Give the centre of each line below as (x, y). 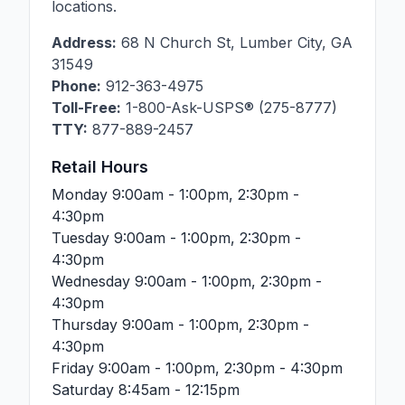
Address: (84, 42)
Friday (73, 368)
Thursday (87, 325)
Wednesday (93, 281)
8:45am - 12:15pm (179, 390)
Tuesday (83, 238)
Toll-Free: (86, 108)
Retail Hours (100, 167)
